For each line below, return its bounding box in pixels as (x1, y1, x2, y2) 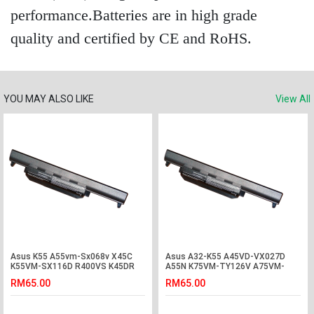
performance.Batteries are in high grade (11, 6, 257, 24)
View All (275, 93, 310, 104)
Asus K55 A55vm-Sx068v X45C (11, 252, 132, 261)
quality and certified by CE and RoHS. (11, 29, 252, 47)
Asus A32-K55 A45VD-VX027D (165, 252, 286, 261)
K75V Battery (11, 271, 64, 281)
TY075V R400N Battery (165, 271, 259, 281)
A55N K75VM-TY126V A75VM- (165, 261, 285, 271)
